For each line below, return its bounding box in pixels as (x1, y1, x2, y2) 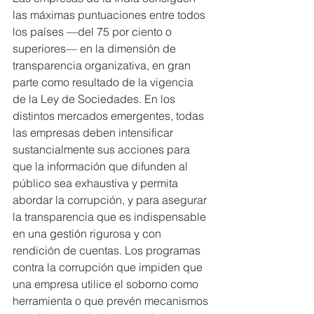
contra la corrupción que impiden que (13, 259, 205, 274)
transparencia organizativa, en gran (13, 57, 193, 72)
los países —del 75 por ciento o (13, 24, 175, 39)
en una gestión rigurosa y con (13, 226, 164, 240)
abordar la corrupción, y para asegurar (13, 192, 210, 207)
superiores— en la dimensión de (13, 41, 179, 55)
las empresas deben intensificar (13, 125, 176, 139)
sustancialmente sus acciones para (13, 142, 193, 156)
